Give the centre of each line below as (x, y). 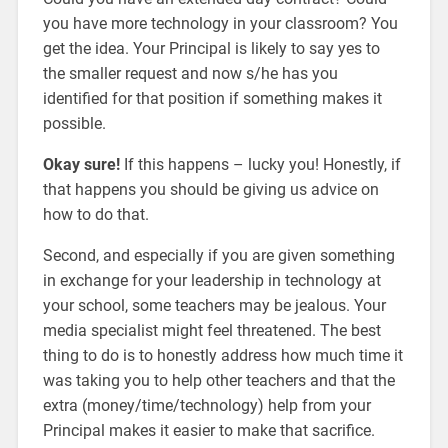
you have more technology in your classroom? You (220, 23)
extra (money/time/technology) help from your (206, 405)
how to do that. (95, 214)
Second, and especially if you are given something (218, 255)
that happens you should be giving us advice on (210, 189)
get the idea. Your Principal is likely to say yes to (211, 48)
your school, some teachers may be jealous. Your (214, 305)
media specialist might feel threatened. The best (211, 330)
